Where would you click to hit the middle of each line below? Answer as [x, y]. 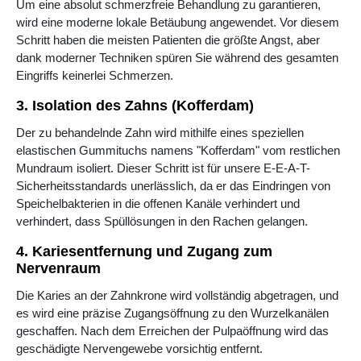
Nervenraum [58, 269]
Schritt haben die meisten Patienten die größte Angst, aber [168, 40]
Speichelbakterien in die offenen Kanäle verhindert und [158, 204]
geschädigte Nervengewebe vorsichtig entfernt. [139, 349]
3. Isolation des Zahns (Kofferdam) [135, 106]
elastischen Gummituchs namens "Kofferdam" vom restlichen [178, 151]
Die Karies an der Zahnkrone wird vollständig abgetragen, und [177, 296]
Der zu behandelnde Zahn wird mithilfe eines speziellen [160, 133]
